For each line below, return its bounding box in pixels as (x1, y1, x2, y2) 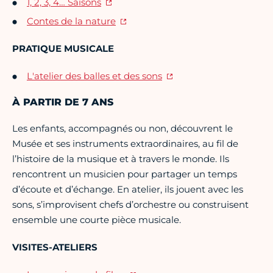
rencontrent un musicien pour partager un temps (12, 168, 237, 180)
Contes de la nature (27, 15, 116, 27)
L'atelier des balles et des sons (27, 70, 162, 82)
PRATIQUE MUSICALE (12, 43, 114, 55)
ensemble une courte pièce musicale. (12, 214, 181, 226)
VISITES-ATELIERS (12, 241, 97, 253)
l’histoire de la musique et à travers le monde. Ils (12, 153, 229, 165)
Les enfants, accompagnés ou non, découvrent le (12, 122, 233, 135)
